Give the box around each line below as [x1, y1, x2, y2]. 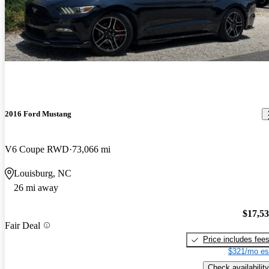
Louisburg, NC [14, 168, 71, 179]
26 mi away [14, 183, 58, 193]
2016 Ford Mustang [5, 109, 71, 119]
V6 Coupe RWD [5, 144, 69, 155]
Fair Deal [5, 220, 40, 231]
